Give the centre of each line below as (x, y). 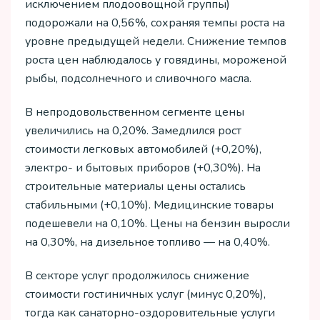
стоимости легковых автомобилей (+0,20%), (143, 149)
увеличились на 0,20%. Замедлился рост (133, 130)
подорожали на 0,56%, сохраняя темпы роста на (155, 23)
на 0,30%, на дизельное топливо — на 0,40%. (147, 242)
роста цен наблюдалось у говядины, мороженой (156, 60)
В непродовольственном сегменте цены (135, 112)
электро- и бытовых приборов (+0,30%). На (143, 167)
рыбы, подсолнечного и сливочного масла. (138, 79)
